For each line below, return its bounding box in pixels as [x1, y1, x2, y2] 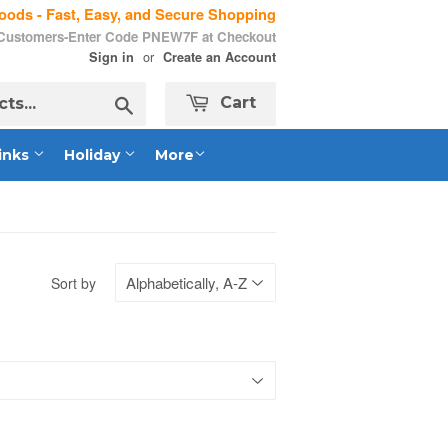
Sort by [51, 273, 96, 293]
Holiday [64, 146, 124, 164]
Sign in [89, 48, 134, 66]
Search [132, 92, 180, 113]
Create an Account [163, 48, 276, 66]
